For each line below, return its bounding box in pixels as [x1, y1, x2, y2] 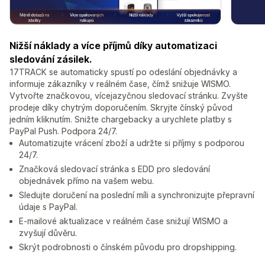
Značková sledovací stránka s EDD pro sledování [19, 164, 210, 174]
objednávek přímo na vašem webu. [19, 176, 154, 186]
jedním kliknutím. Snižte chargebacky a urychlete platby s [9, 114, 232, 125]
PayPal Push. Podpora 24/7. [9, 126, 117, 137]
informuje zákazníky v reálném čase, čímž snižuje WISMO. [9, 79, 231, 89]
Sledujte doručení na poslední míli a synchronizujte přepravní [19, 190, 254, 201]
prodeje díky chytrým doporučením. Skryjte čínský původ [9, 102, 232, 113]
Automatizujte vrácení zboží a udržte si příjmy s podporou [19, 138, 244, 148]
